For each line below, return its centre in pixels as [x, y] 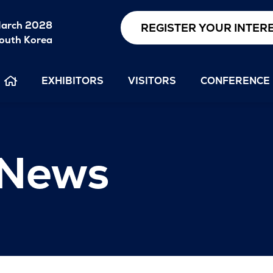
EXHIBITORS [73, 80]
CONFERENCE [235, 80]
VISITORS [152, 80]
